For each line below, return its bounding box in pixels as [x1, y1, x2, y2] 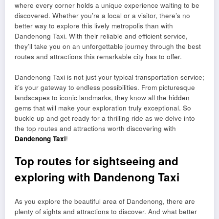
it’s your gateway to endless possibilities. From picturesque [15, 82, 195, 92]
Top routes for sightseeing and [15, 153, 178, 169]
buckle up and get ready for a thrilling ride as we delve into [15, 113, 195, 123]
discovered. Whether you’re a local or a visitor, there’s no [15, 10, 190, 20]
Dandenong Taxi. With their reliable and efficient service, [15, 31, 188, 41]
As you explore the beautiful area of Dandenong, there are [15, 197, 195, 206]
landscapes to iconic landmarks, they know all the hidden [15, 92, 190, 102]
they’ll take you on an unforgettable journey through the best [15, 41, 201, 51]
